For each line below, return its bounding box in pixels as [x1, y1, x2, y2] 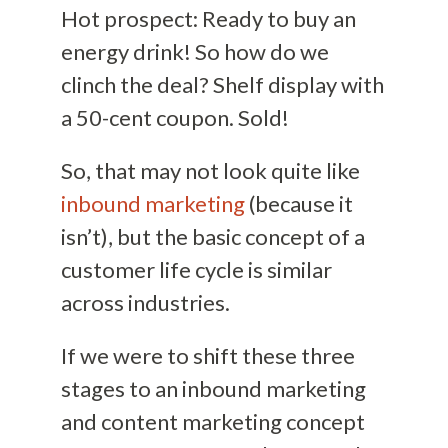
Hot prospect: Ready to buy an [60, 4, 356, 32]
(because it [244, 189, 353, 217]
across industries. [60, 288, 230, 316]
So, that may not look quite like [60, 156, 360, 184]
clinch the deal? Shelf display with [60, 70, 384, 98]
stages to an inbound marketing [60, 374, 366, 402]
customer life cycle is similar [60, 255, 332, 283]
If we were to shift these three [60, 341, 355, 369]
